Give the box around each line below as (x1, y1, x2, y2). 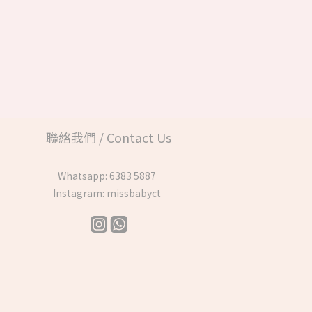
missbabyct (106, 186, 161, 200)
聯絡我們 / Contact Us (46, 128, 171, 146)
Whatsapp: (57, 169, 109, 182)
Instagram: (52, 186, 107, 200)
